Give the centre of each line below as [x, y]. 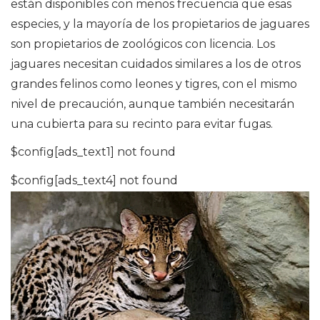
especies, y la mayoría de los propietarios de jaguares [160, 24]
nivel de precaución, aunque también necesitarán [152, 104]
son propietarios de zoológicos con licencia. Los [143, 44]
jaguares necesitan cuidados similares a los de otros [156, 64]
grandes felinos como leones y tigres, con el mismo [154, 84]
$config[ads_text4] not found [94, 180]
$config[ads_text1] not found [93, 151]
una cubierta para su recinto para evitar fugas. [142, 124]
